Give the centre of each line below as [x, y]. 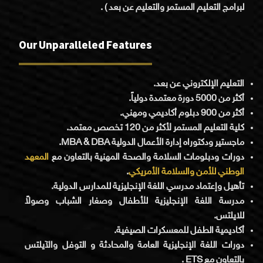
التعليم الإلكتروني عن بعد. [198, 84]
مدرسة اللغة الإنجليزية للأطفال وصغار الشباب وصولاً [134, 201]
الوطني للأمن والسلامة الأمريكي [186, 172]
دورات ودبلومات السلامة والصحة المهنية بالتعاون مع [146, 157]
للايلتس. [229, 216]
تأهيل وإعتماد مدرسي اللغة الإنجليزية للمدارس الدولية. [147, 187]
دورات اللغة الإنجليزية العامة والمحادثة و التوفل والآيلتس [134, 245]
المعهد [37, 157]
